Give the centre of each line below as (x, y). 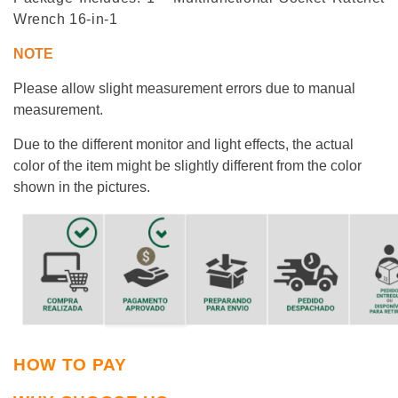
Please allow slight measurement (119, 89)
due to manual (309, 89)
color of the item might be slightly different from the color (187, 166)
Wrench (42, 20)
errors (244, 89)
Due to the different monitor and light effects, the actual (183, 145)
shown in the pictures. (82, 187)
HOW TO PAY (70, 364)
